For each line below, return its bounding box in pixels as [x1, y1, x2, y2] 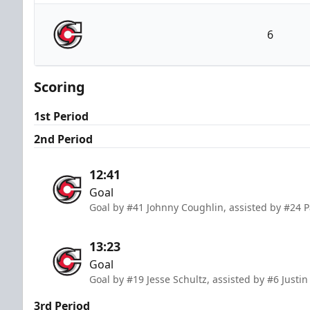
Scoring [34, 77, 85, 96]
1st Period [34, 108, 89, 124]
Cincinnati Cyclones [113, 56, 214, 72]
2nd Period [34, 131, 93, 147]
